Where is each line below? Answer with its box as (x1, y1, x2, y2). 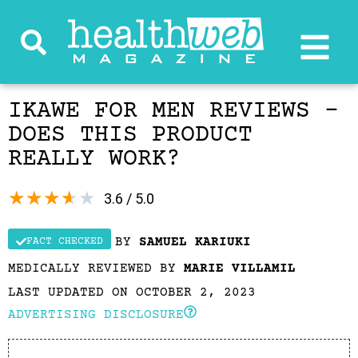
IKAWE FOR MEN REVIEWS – (8, 98, 339, 125)
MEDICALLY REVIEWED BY (8, 261, 184, 276)
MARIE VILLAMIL (184, 261, 296, 276)
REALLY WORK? (8, 146, 181, 173)
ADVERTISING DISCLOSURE (8, 308, 184, 322)
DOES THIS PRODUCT (8, 122, 253, 149)
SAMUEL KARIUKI (139, 235, 251, 249)
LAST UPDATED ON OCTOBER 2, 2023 (8, 285, 256, 300)
